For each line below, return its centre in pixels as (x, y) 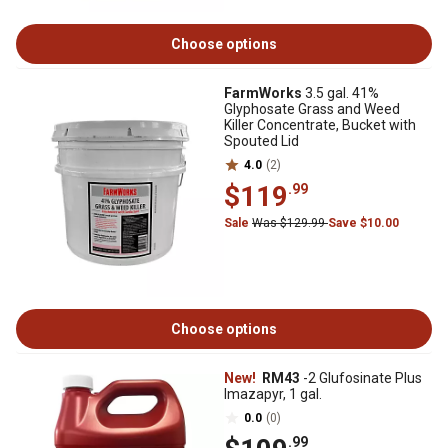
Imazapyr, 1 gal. (273, 394)
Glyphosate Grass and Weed (312, 109)
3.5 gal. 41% (340, 93)
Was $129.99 (290, 223)
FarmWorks (263, 93)
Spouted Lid (261, 141)
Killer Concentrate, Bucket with (320, 125)
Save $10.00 (363, 223)
